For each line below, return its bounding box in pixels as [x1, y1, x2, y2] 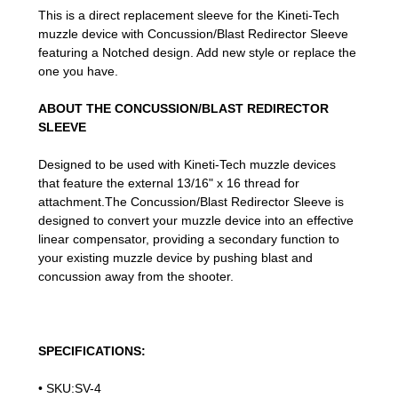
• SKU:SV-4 [38, 380, 101, 395]
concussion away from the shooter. [38, 268, 234, 283]
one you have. [38, 63, 122, 78]
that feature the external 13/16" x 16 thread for [38, 175, 299, 190]
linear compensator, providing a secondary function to [38, 231, 339, 246]
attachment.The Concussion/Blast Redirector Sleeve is [38, 194, 344, 209]
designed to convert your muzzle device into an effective [38, 212, 354, 227]
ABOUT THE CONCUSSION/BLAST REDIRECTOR [38, 100, 329, 115]
